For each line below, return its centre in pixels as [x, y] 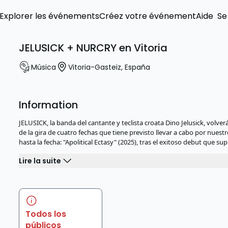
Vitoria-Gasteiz [95, 67]
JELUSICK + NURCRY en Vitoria [93, 48]
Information [49, 105]
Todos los [46, 214]
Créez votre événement [148, 16]
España [138, 67]
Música [44, 67]
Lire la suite [40, 161]
